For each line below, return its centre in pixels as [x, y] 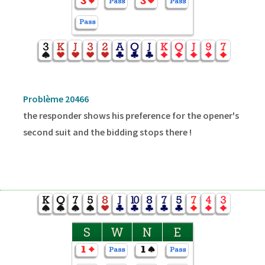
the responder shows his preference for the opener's [131, 115]
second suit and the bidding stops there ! [107, 132]
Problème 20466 [56, 98]
